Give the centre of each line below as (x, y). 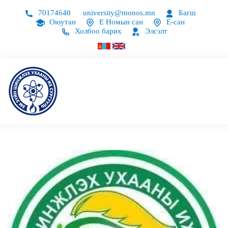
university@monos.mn (119, 13)
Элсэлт (155, 31)
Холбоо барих (97, 31)
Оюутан (62, 22)
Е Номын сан (120, 22)
